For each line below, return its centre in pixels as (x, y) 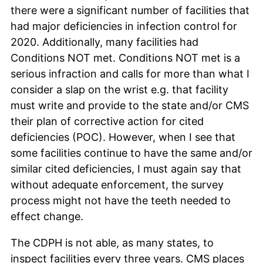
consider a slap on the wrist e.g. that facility (119, 89)
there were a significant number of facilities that (130, 10)
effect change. (47, 216)
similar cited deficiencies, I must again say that (126, 168)
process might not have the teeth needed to (121, 200)
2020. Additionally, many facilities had (104, 42)
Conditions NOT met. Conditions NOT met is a (125, 58)
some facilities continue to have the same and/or (131, 153)
